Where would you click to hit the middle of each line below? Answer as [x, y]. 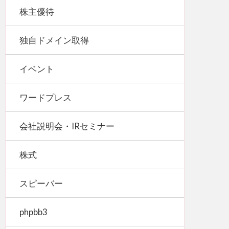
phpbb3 [33, 212]
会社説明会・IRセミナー [67, 126]
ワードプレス [45, 97]
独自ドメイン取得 [54, 40]
